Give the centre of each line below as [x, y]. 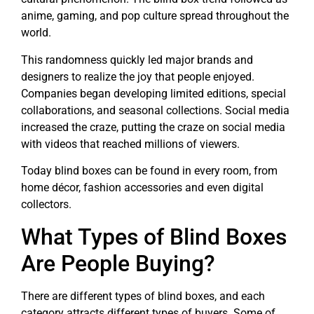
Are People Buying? [118, 263]
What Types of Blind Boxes [154, 237]
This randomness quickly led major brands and [137, 60]
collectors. [46, 205]
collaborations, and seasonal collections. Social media [155, 110]
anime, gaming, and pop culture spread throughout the [155, 16]
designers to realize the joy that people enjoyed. [138, 76]
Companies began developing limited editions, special [153, 93]
